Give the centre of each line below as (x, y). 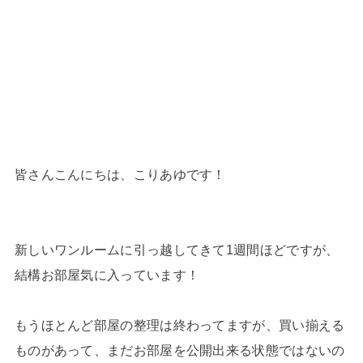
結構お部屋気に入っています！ (107, 274)
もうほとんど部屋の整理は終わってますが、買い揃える (179, 325)
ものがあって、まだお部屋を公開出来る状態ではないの (179, 350)
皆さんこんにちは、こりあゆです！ (120, 174)
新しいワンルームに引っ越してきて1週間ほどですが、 (177, 249)
